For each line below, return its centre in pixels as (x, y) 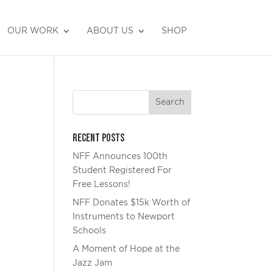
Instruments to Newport (124, 217)
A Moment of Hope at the (126, 249)
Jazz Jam (93, 263)
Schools (90, 231)
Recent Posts (99, 138)
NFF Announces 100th (120, 157)
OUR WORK (33, 31)
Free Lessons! (102, 185)
